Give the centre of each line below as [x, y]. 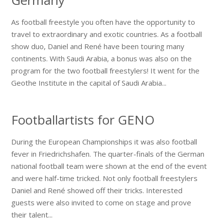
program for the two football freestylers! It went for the [105, 70]
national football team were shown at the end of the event [109, 166]
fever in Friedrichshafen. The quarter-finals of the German [108, 154]
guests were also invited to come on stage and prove [101, 202]
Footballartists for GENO [83, 119]
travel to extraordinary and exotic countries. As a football [106, 34]
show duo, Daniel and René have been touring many [98, 46]
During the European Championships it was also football [104, 141]
